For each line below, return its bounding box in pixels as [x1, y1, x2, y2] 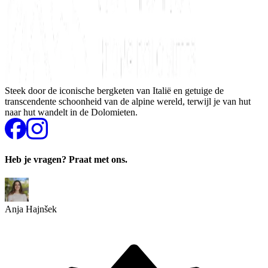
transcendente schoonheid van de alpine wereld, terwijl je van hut [5, 96, 251, 106]
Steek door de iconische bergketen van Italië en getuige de [5, 85, 224, 96]
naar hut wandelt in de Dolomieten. [5, 106, 138, 117]
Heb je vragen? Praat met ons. [5, 154, 127, 165]
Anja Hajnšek [5, 204, 57, 215]
